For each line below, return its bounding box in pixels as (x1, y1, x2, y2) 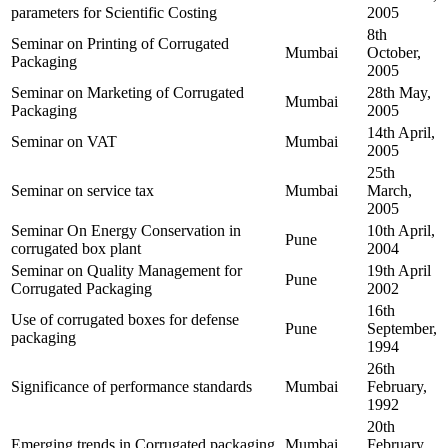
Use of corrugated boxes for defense (11, 311, 239, 329)
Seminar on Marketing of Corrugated (11, 84, 244, 102)
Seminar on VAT (11, 133, 117, 151)
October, (367, 44, 421, 62)
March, (367, 182, 412, 200)
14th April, (367, 124, 435, 142)
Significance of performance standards (11, 378, 252, 396)
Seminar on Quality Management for (11, 262, 242, 280)
